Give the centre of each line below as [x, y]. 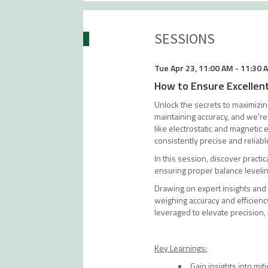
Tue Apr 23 [174, 68]
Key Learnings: [180, 248]
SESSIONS [184, 39]
